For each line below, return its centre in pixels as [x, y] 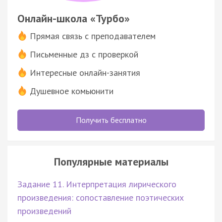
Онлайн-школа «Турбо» [74, 18]
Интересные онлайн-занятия [85, 72]
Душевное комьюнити [72, 91]
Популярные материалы [111, 161]
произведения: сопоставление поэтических [101, 197]
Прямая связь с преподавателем [93, 36]
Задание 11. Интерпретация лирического [97, 184]
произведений [44, 211]
